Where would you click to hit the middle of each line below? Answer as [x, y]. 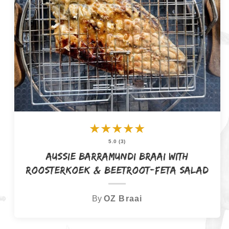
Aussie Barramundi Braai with [117, 156]
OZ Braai [123, 198]
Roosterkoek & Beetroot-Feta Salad [117, 170]
